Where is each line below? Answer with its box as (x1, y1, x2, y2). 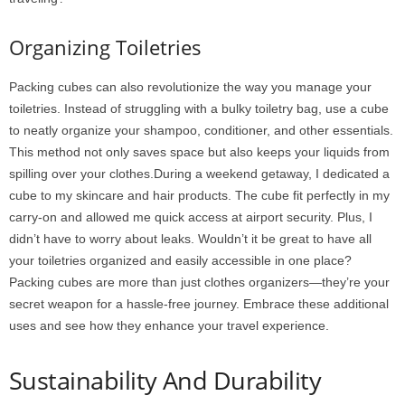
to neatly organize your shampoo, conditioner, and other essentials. (9, 123, 393, 138)
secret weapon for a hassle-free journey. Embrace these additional (9, 297, 389, 312)
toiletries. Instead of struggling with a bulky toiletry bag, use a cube (9, 101, 389, 117)
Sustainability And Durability (9, 363, 322, 398)
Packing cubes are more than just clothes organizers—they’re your (9, 275, 390, 290)
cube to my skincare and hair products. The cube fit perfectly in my (9, 188, 390, 203)
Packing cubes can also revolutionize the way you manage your (9, 80, 372, 95)
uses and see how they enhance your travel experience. (9, 318, 329, 334)
